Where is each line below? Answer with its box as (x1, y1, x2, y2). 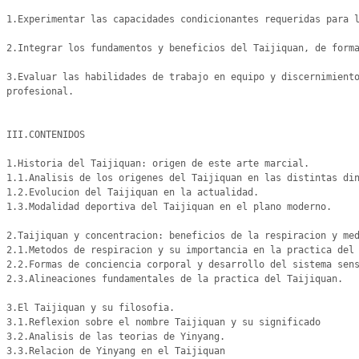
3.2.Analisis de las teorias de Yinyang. (6, 331, 225, 342)
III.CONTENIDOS (6, 129, 85, 140)
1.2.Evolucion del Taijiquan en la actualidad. (6, 187, 259, 198)
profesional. (6, 86, 74, 97)
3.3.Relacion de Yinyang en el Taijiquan (6, 345, 225, 357)
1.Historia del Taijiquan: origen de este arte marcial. (6, 158, 309, 169)
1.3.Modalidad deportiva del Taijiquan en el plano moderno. (6, 201, 332, 212)
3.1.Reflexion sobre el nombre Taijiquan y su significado (6, 317, 321, 328)
